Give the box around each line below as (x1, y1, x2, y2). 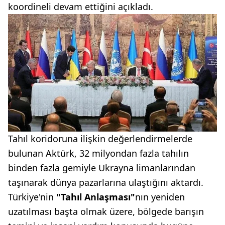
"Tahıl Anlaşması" (56, 191, 135, 203)
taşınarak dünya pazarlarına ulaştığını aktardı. (8, 176, 203, 189)
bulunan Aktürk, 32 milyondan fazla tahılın (8, 147, 189, 160)
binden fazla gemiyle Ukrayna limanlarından (8, 162, 195, 174)
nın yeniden (135, 191, 185, 203)
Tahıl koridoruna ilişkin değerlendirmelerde (8, 133, 192, 145)
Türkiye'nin (8, 191, 56, 203)
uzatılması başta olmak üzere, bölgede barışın (8, 205, 204, 218)
